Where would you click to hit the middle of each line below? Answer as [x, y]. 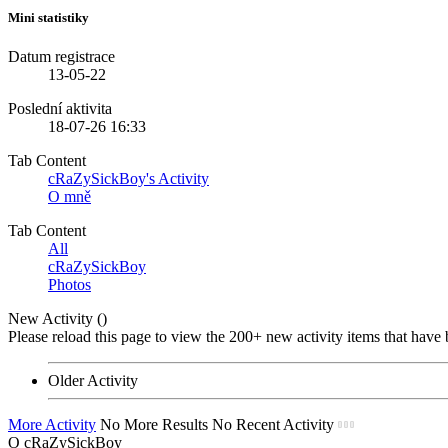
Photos [69, 284]
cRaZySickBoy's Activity [128, 178]
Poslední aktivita [60, 108]
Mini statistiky [48, 17]
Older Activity [93, 380]
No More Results [154, 424]
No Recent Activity [273, 424]
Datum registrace [61, 56]
